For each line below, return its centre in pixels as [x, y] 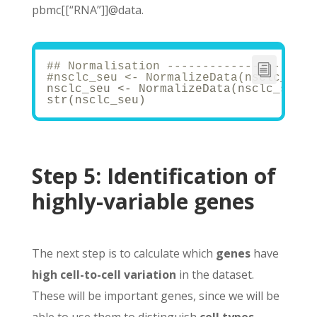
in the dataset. [215, 275]
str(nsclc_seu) [96, 101]
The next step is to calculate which [123, 254]
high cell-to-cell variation [104, 275]
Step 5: [66, 176]
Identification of [191, 176]
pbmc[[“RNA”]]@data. [87, 10]
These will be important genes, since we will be [155, 296]
